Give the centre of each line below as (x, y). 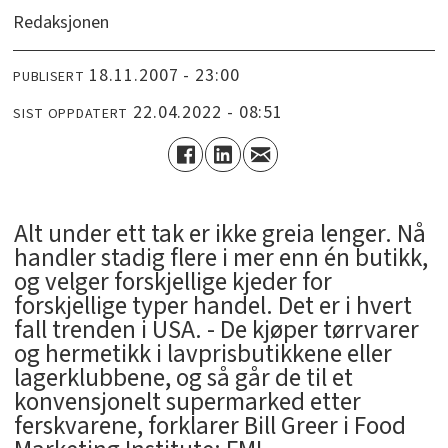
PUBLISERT (49, 76)
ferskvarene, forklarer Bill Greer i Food (209, 426)
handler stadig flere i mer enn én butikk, (220, 258)
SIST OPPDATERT (71, 113)
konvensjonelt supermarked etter (187, 402)
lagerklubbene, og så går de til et (183, 378)
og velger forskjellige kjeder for (172, 282)
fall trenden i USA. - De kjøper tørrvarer (216, 330)
